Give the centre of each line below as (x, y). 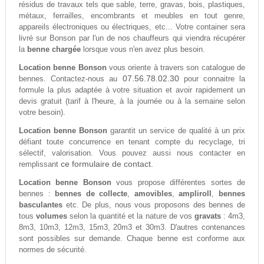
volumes (52, 216)
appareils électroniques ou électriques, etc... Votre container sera (132, 27)
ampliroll (195, 194)
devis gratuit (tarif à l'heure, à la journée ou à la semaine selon (132, 101)
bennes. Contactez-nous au (70, 79)
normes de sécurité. (52, 250)
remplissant (39, 164)
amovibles (151, 194)
